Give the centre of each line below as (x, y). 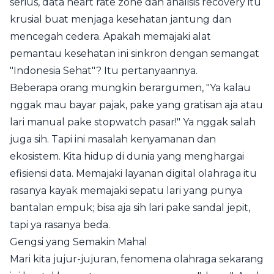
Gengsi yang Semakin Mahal (79, 242)
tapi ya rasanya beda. (60, 225)
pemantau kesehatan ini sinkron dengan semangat (135, 54)
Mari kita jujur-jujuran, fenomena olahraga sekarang (137, 259)
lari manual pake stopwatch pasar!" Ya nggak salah (133, 122)
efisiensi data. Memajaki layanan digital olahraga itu (133, 173)
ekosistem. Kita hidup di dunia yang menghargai (127, 156)
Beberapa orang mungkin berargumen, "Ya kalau (130, 88)
